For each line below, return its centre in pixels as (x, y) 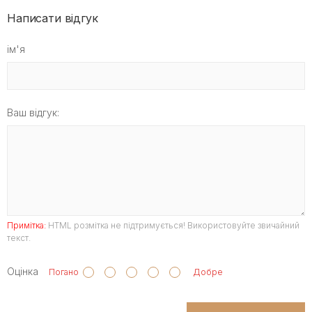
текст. (19, 238)
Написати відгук (53, 18)
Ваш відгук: (33, 113)
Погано (61, 272)
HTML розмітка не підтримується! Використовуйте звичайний (173, 226)
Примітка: (26, 226)
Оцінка (23, 272)
